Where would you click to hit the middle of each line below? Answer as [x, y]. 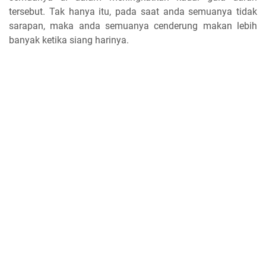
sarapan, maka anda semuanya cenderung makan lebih [133, 26]
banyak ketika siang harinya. [69, 40]
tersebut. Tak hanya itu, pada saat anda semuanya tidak [133, 11]
